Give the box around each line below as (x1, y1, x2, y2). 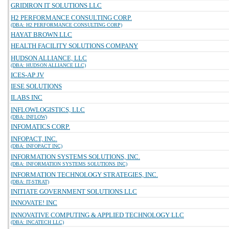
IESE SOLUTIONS (11, 82, 62, 90)
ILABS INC (11, 94, 42, 101)
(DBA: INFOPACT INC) (11, 143, 62, 149)
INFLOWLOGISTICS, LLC (11, 106, 85, 113)
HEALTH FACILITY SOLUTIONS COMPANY (11, 42, 138, 50)
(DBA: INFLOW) (11, 114, 47, 120)
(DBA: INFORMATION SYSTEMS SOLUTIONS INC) (11, 161, 127, 167)
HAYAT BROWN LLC (11, 31, 72, 38)
